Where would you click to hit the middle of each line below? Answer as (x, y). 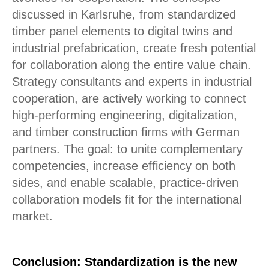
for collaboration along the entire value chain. (131, 65)
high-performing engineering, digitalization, (125, 115)
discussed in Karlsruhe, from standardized (124, 14)
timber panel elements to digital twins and (122, 31)
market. (32, 216)
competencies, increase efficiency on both (124, 166)
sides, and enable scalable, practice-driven (125, 183)
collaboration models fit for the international (127, 199)
